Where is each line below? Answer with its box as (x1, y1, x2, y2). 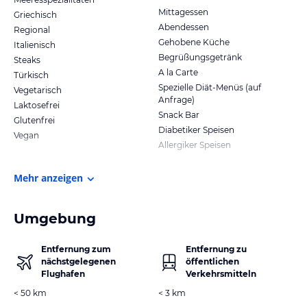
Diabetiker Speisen (158, 124, 234, 135)
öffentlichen (186, 256, 239, 267)
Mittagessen (158, 6, 208, 17)
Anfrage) (158, 94, 195, 105)
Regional (14, 24, 50, 35)
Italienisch (14, 39, 56, 50)
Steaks (14, 54, 40, 65)
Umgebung (14, 210, 96, 227)
